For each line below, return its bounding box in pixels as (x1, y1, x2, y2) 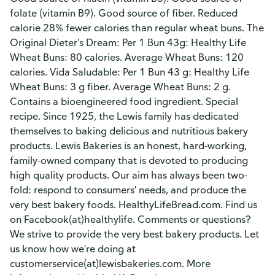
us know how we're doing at (10, 242, 136, 255)
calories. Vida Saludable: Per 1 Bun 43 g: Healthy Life (10, 66, 249, 78)
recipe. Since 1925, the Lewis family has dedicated (10, 110, 239, 122)
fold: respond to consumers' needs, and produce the (10, 184, 246, 196)
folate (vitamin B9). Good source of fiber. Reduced (10, 7, 238, 19)
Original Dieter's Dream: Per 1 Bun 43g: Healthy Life (10, 36, 246, 48)
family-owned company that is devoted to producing (10, 154, 248, 166)
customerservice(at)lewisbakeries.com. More (10, 257, 211, 269)
